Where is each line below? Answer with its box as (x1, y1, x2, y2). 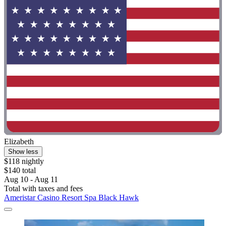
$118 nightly (4, 156, 44, 165)
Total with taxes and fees (4, 184, 83, 193)
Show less (8, 147, 38, 155)
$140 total (4, 165, 36, 175)
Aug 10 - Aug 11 (4, 175, 58, 184)
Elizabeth (4, 137, 34, 146)
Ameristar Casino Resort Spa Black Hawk (4, 193, 139, 202)
